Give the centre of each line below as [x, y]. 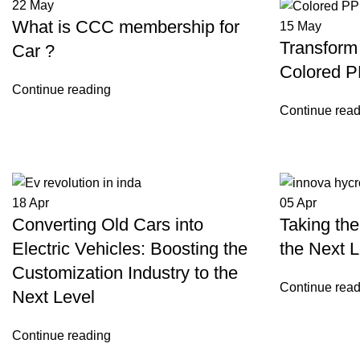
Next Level [53, 297]
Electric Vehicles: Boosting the [130, 248]
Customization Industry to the [125, 272]
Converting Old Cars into [108, 224]
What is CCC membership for [126, 27]
